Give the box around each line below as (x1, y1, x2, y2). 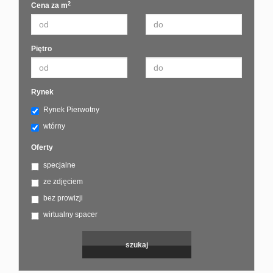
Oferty (31, 143, 53, 152)
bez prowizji (43, 194, 83, 203)
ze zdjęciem (43, 177, 83, 186)
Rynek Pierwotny (43, 105, 99, 115)
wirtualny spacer (43, 210, 97, 219)
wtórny (43, 122, 65, 131)
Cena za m (31, 1, 68, 10)
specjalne (43, 161, 76, 170)
